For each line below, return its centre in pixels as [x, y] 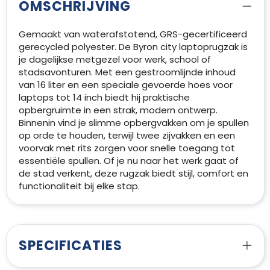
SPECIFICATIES [70, 245]
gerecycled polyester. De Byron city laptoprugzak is [133, 46]
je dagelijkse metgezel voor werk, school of [115, 59]
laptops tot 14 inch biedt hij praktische [104, 97]
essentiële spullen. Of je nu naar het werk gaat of [128, 160]
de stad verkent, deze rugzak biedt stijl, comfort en [133, 173]
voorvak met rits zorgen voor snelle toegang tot [127, 148]
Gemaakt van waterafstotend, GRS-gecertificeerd [133, 34]
